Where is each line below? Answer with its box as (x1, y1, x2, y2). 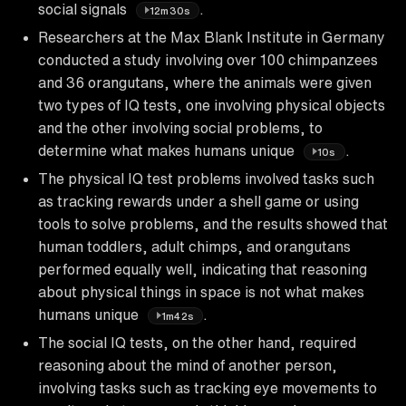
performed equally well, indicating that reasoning (38, 261, 367, 276)
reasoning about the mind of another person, (38, 357, 337, 372)
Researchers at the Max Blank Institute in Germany (38, 29, 385, 44)
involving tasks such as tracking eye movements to (38, 380, 377, 395)
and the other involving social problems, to (38, 120, 323, 135)
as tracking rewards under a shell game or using (38, 193, 359, 208)
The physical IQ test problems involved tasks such (38, 170, 374, 186)
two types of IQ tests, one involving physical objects (38, 97, 385, 112)
